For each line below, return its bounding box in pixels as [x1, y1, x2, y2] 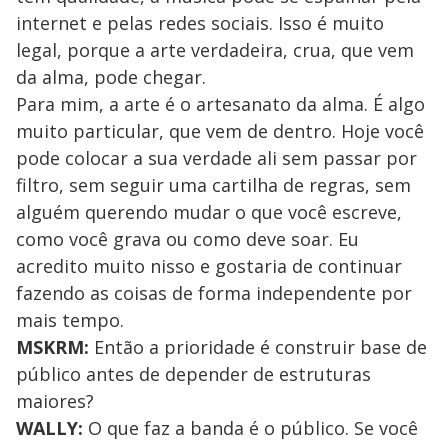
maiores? [16, 388, 94, 413]
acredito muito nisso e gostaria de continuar [16, 253, 402, 278]
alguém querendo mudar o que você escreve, [16, 199, 402, 224]
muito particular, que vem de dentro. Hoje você [16, 118, 424, 143]
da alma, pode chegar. [16, 64, 206, 89]
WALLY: [16, 415, 83, 440]
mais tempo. [16, 307, 124, 332]
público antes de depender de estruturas [16, 361, 371, 386]
